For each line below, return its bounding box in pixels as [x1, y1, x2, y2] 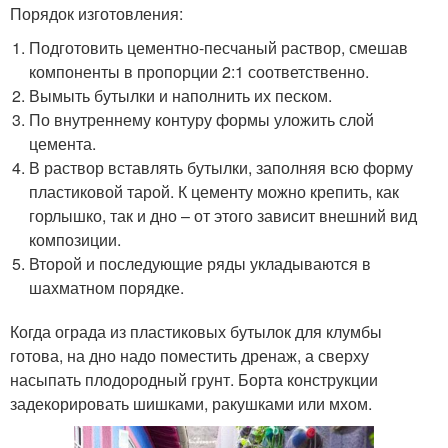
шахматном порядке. [29, 275, 185, 299]
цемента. [29, 131, 97, 155]
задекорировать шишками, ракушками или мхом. [10, 391, 372, 415]
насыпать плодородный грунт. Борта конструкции [10, 367, 378, 391]
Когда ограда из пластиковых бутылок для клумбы [10, 319, 382, 343]
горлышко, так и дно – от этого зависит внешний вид [29, 203, 418, 227]
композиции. [29, 227, 122, 251]
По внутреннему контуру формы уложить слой [29, 107, 375, 131]
